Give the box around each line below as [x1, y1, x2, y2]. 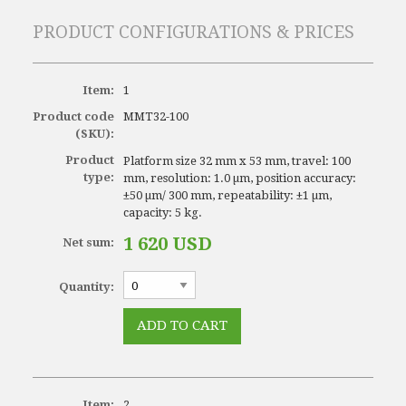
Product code [33, 110, 114, 124]
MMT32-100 [123, 110, 188, 124]
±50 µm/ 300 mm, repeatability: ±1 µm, [123, 188, 332, 203]
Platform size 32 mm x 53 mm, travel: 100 [123, 154, 351, 169]
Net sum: [63, 236, 114, 250]
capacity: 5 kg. [123, 206, 202, 220]
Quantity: [59, 280, 114, 295]
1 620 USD [123, 233, 212, 256]
